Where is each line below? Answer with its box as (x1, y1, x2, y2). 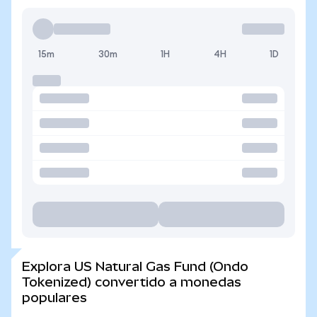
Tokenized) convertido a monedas (22, 275, 241, 289)
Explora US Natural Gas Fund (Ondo (22, 259, 248, 274)
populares (22, 290, 87, 305)
